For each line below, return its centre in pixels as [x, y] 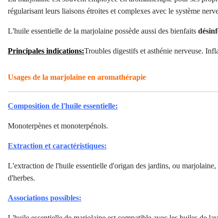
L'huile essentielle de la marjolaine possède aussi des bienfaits [103, 31]
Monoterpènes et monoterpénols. [58, 126]
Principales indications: [46, 51]
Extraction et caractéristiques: [57, 146]
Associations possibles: [45, 198]
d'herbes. [21, 178]
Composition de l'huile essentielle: [63, 106]
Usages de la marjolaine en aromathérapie [77, 77]
